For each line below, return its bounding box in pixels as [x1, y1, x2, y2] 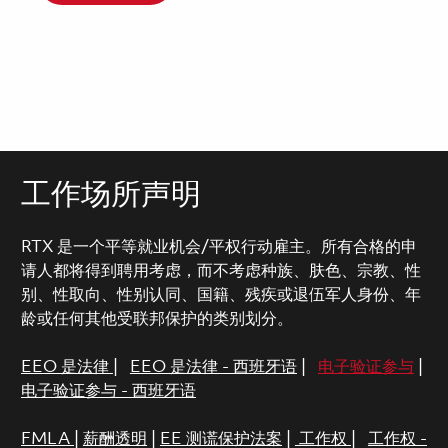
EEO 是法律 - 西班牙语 [129, 358, 297, 376]
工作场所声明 [20, 179, 201, 212]
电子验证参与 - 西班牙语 [20, 382, 196, 400]
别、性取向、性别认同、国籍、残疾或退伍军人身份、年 [20, 286, 421, 304]
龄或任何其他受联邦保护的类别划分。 [20, 310, 293, 328]
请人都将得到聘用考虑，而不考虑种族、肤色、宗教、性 [20, 262, 421, 280]
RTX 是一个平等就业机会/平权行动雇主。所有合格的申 [20, 238, 417, 256]
